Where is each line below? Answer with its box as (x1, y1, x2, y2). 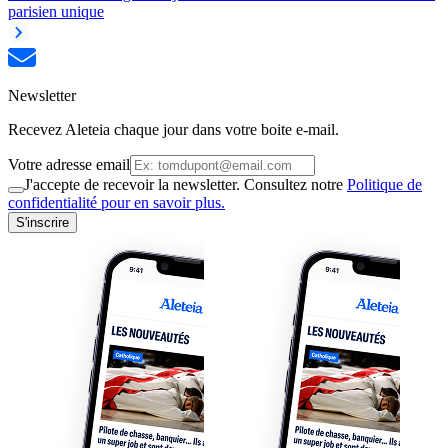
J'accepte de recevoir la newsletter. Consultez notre (24, 175, 347, 193)
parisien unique (8, 2, 104, 20)
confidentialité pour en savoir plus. (8, 193, 225, 211)
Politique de (347, 175, 422, 193)
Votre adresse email (8, 155, 130, 173)
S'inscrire (16, 214, 69, 230)
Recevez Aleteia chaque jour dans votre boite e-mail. (8, 120, 339, 138)
